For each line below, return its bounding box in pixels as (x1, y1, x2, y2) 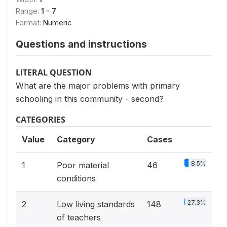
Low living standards (57, 199, 135, 209)
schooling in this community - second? (16, 93, 164, 104)
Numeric (43, 18, 71, 27)
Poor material (57, 160, 109, 170)
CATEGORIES (16, 113, 65, 125)
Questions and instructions (16, 37, 147, 50)
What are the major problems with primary (16, 80, 180, 91)
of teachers (57, 212, 101, 222)
